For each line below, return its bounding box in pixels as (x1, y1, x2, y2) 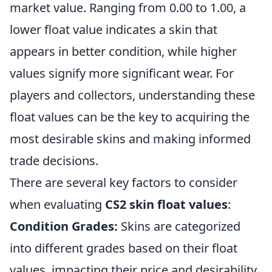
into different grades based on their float (10, 239, 237, 256)
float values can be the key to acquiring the (10, 108, 250, 125)
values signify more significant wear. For (10, 64, 234, 81)
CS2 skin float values (105, 195, 228, 212)
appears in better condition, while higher (10, 42, 237, 59)
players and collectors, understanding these (10, 86, 255, 103)
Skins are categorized (118, 217, 240, 234)
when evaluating (10, 195, 105, 212)
